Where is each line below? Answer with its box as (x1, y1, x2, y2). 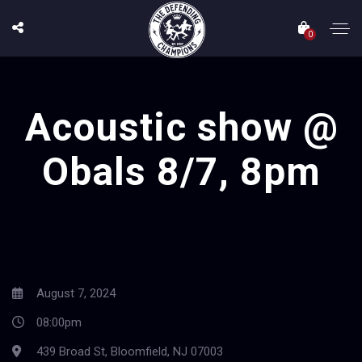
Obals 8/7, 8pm (41, 149, 321, 195)
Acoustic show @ (24, 104, 339, 150)
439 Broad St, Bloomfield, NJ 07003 (36, 344, 223, 359)
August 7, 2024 (33, 286, 116, 301)
